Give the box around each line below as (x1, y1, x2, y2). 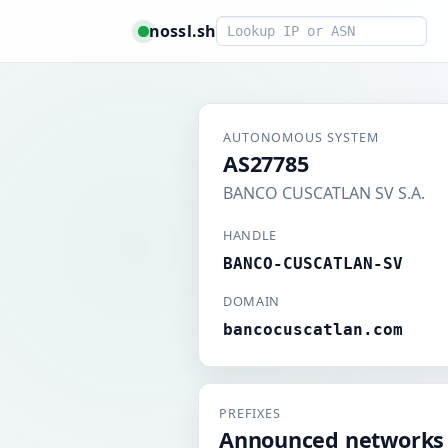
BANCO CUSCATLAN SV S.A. (223, 182, 425, 204)
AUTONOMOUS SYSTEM (223, 129, 379, 146)
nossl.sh (149, 19, 217, 42)
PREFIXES (219, 405, 281, 422)
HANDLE (223, 226, 277, 244)
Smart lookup (215, 16, 319, 38)
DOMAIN (223, 292, 280, 310)
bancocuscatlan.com (223, 320, 403, 339)
